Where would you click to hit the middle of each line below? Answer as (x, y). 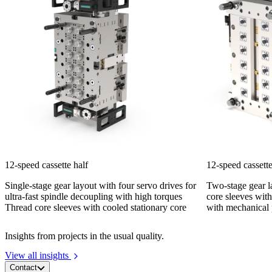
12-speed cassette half (46, 165)
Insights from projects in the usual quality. (84, 236)
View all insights (38, 255)
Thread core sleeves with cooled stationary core (96, 207)
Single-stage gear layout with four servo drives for (100, 185)
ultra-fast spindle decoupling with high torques (93, 196)
